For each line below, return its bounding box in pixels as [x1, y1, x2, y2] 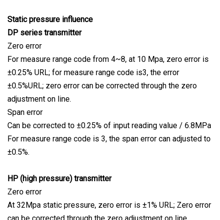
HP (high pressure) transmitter [7, 174, 111, 184]
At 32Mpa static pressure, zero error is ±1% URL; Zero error [7, 200, 211, 210]
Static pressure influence [7, 15, 93, 25]
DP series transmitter [7, 28, 82, 38]
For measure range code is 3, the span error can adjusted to [7, 134, 211, 144]
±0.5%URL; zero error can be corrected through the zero [7, 81, 197, 91]
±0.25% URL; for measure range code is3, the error [7, 68, 179, 78]
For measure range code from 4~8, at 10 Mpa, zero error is [7, 55, 209, 64]
